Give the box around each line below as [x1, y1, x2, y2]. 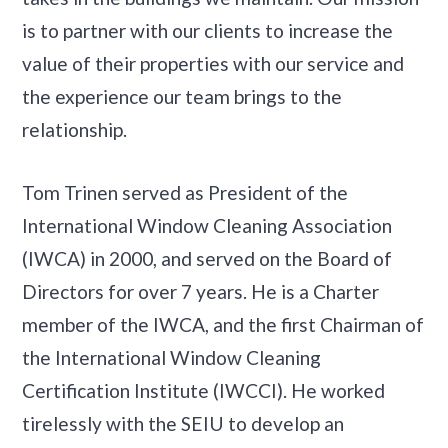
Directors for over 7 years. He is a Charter [22, 280, 380, 303]
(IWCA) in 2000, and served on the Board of [22, 247, 393, 270]
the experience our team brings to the [22, 85, 343, 108]
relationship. [22, 118, 128, 141]
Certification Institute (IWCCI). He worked [22, 379, 386, 402]
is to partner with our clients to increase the [22, 19, 394, 42]
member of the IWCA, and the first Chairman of [22, 313, 425, 336]
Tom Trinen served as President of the [22, 181, 349, 204]
